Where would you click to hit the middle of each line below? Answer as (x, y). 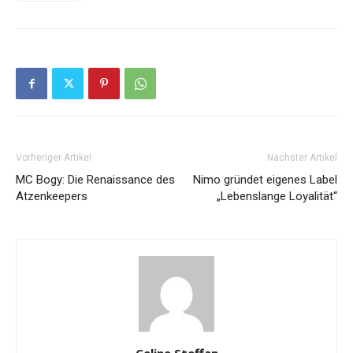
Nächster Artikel (302, 158)
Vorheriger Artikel (54, 158)
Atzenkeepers (52, 197)
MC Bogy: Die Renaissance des (95, 180)
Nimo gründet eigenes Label (265, 180)
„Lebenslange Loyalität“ (277, 197)
